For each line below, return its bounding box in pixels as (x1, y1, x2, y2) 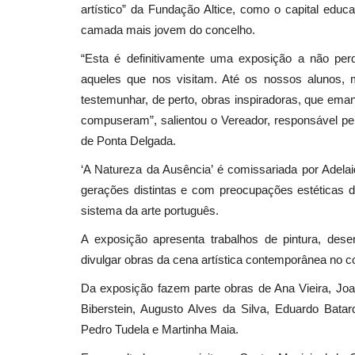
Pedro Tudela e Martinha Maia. (81, 322, 239, 336)
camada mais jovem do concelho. (81, 22, 255, 36)
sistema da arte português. (81, 203, 219, 217)
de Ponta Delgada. (81, 133, 176, 147)
